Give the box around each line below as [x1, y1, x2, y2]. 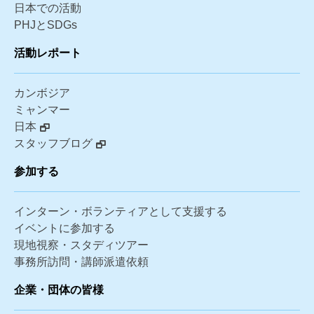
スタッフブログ [14, 137, 93, 150]
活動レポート [14, 47, 81, 60]
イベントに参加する [14, 222, 115, 235]
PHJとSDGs [14, 19, 77, 32]
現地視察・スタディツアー [14, 239, 149, 252]
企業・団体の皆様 [14, 284, 104, 296]
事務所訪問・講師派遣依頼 [14, 256, 149, 268]
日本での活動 [14, 2, 81, 15]
